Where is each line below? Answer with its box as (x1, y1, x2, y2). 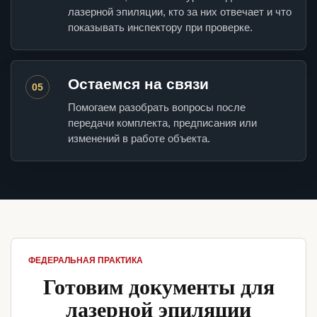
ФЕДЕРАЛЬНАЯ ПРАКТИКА (28, 255, 143, 266)
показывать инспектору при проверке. (68, 21, 253, 34)
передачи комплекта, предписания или (68, 117, 257, 129)
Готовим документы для (42, 270, 275, 302)
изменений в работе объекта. (68, 132, 210, 145)
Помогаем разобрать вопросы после (68, 101, 246, 114)
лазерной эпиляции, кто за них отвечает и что (68, 6, 292, 18)
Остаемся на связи (68, 76, 209, 93)
